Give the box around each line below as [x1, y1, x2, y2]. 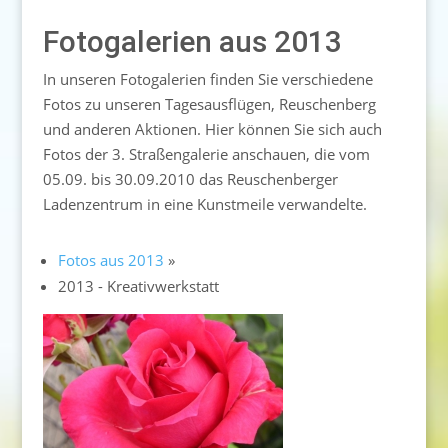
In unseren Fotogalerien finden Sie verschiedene [42, 68, 373, 89]
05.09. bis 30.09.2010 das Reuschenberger [42, 168, 338, 189]
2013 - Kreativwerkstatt [57, 275, 219, 296]
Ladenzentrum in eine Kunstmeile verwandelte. [42, 193, 367, 214]
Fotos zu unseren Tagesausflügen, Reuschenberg [42, 93, 376, 114]
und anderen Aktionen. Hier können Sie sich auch [42, 118, 382, 139]
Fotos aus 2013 [57, 249, 164, 270]
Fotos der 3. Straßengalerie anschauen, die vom [42, 143, 370, 164]
